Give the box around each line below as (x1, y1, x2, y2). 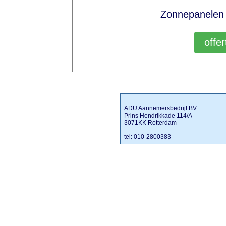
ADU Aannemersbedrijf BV (124, 105, 197, 112)
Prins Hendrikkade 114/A (124, 112, 193, 119)
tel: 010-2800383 (124, 133, 172, 140)
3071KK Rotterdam (124, 119, 177, 126)
